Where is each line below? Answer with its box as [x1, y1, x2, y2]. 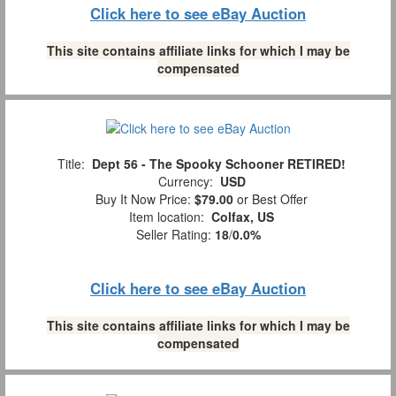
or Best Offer [233, 189, 308, 208]
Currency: [150, 171, 220, 190]
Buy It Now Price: [88, 189, 194, 208]
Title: [50, 154, 92, 172]
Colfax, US [211, 207, 274, 225]
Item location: [122, 207, 211, 225]
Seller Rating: [135, 225, 215, 243]
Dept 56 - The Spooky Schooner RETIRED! [92, 154, 346, 172]
